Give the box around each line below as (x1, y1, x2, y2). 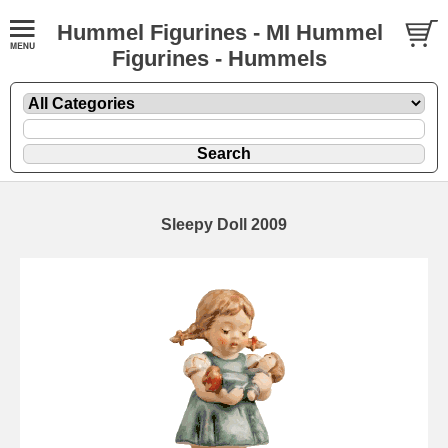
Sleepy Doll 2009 (161, 215, 287, 233)
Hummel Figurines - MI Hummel (56, 20, 383, 45)
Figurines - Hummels (112, 46, 327, 71)
